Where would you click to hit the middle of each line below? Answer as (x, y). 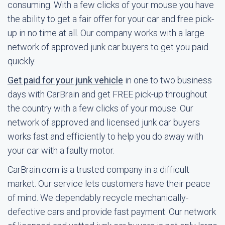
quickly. (22, 61)
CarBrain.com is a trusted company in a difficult (98, 170)
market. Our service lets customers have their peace (109, 184)
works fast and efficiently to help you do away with (105, 136)
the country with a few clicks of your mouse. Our (100, 108)
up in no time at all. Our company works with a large (106, 33)
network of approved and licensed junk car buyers (104, 122)
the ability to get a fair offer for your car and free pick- (111, 19)
